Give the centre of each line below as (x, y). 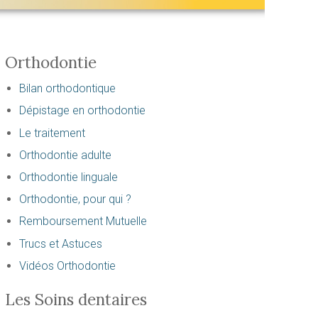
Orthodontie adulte (65, 155)
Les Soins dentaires (76, 299)
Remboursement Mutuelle (83, 221)
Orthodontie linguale (68, 177)
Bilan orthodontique (67, 89)
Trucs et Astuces (60, 243)
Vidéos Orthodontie (67, 265)
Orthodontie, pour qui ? (75, 199)
